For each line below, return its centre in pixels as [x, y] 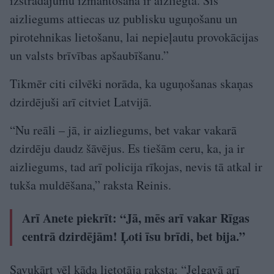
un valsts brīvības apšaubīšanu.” [89, 55]
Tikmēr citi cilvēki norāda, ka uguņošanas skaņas [131, 83]
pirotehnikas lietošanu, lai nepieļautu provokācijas [134, 37]
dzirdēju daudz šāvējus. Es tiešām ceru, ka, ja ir [127, 148]
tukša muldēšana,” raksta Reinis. [91, 185]
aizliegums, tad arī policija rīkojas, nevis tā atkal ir [136, 166]
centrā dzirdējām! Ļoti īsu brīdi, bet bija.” [134, 236]
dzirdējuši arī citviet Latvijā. [81, 102]
